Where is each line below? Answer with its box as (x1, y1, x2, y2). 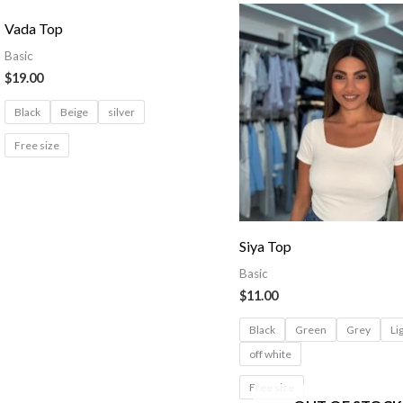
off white (249, 346, 292, 361)
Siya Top (239, 237, 292, 255)
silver (107, 105, 135, 120)
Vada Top (4, 20, 63, 38)
